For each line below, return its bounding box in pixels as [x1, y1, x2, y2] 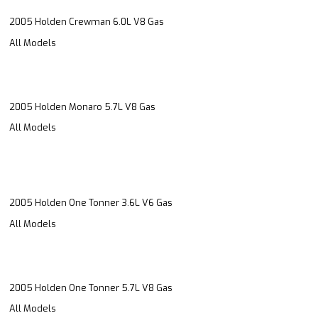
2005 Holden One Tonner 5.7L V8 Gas [9, 281, 172, 294]
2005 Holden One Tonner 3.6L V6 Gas [9, 197, 172, 209]
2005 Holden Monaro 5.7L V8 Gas [9, 100, 155, 113]
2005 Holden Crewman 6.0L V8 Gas [9, 16, 164, 28]
